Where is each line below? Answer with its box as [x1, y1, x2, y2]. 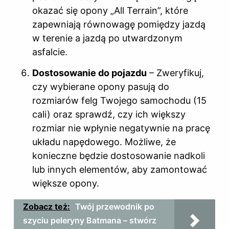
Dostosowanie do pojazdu [32, 67, 147, 78]
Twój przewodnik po [75, 201, 154, 212]
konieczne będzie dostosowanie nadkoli [32, 150, 205, 161]
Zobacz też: [23, 201, 70, 212]
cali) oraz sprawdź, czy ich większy [32, 108, 186, 120]
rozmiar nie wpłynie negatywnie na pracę [32, 122, 210, 133]
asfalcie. [32, 46, 67, 57]
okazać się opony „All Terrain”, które [32, 5, 188, 16]
